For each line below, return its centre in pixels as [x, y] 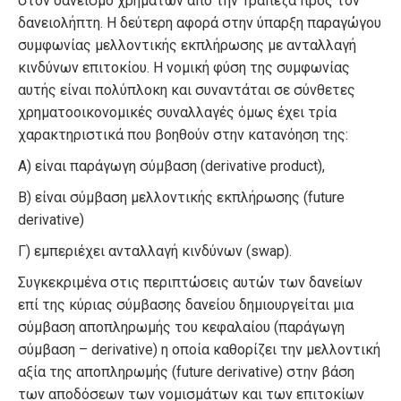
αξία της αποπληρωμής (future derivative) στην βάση [186, 371]
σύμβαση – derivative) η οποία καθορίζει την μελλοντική [199, 349]
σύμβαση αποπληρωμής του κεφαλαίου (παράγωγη [181, 327]
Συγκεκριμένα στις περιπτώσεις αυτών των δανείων [190, 282]
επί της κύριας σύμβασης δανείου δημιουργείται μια [186, 304]
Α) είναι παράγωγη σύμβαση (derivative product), [171, 166]
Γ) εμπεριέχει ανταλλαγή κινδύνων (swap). [155, 251]
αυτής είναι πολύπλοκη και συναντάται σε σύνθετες [187, 90]
